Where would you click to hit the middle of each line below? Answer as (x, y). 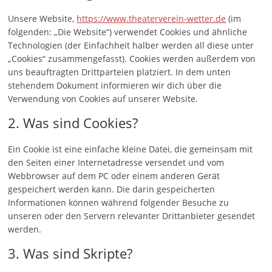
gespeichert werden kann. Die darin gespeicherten (112, 189)
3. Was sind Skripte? (70, 253)
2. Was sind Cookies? (73, 123)
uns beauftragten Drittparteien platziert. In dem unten (120, 72)
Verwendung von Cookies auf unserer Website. (103, 99)
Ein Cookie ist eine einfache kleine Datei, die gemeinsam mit (131, 149)
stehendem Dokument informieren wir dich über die (115, 85)
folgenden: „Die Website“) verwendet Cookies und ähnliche (128, 32)
